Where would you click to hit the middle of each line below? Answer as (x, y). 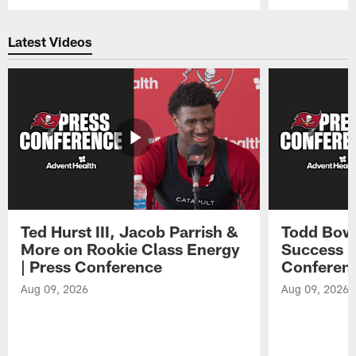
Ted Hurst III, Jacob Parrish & (130, 231)
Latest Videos (50, 42)
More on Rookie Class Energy (131, 248)
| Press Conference (92, 266)
